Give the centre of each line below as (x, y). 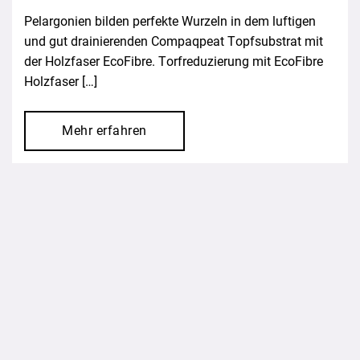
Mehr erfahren (104, 130)
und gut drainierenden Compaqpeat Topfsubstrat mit (174, 41)
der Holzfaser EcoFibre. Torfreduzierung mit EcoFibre (174, 61)
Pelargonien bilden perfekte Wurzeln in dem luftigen (170, 21)
